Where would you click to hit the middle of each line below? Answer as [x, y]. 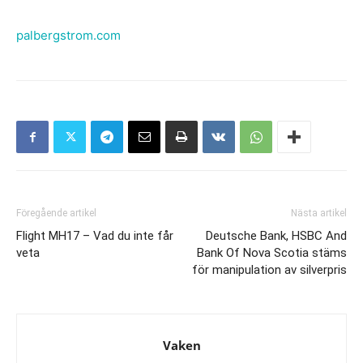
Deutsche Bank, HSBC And [276, 236]
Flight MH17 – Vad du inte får [95, 236]
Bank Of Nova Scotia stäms [272, 253]
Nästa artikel [319, 213]
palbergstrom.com [68, 35]
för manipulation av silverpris [269, 270]
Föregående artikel [56, 213]
